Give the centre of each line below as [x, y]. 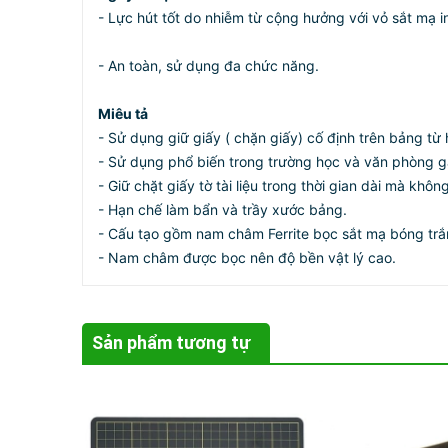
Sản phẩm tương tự [171, 342]
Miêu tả [123, 113]
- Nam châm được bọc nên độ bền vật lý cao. [247, 257]
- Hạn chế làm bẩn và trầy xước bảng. [222, 209]
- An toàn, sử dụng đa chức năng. [208, 65]
